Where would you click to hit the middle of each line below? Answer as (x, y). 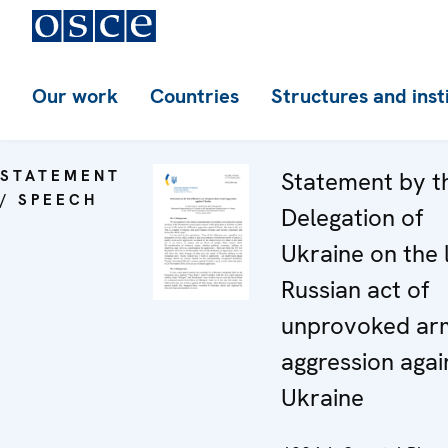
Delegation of (352, 217)
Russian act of (355, 289)
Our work (75, 96)
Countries (194, 96)
